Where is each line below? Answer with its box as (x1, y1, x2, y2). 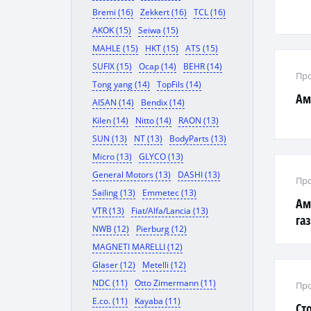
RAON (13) (178, 115, 219, 126)
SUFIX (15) (92, 60, 132, 72)
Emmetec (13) (142, 187, 196, 199)
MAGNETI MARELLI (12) (92, 241, 183, 253)
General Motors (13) (92, 169, 171, 180)
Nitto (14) (135, 115, 171, 126)
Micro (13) (92, 151, 132, 162)
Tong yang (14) (92, 78, 150, 90)
